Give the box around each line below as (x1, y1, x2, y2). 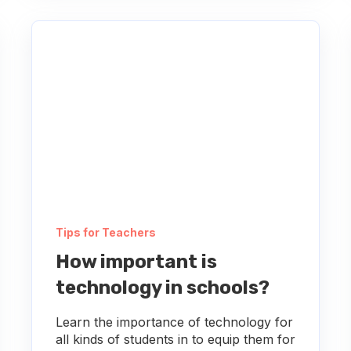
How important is (55, 251, 217, 273)
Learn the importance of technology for (55, 314, 293, 331)
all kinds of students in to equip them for (55, 331, 295, 348)
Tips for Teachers (55, 226, 156, 240)
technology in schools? (55, 277, 270, 299)
